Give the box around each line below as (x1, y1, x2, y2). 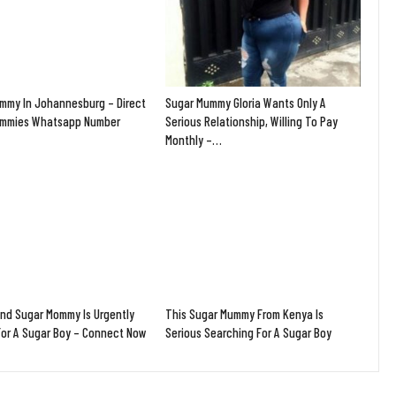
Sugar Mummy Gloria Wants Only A (165, 95, 327, 111)
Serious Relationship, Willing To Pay (165, 113, 339, 130)
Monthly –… (165, 132, 223, 148)
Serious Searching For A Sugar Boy (165, 324, 332, 340)
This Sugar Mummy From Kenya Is (165, 305, 324, 322)
